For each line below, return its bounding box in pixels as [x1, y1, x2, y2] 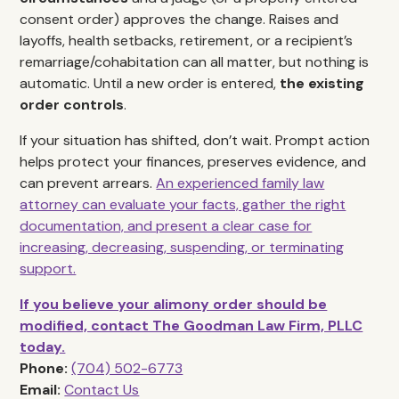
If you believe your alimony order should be [20, 295, 328, 313]
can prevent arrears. [20, 174, 157, 192]
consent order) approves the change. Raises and [20, 10, 339, 28]
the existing [280, 74, 365, 93]
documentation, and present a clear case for [20, 216, 313, 235]
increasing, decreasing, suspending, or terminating [20, 238, 345, 256]
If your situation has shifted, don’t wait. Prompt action [20, 131, 370, 150]
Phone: [20, 359, 69, 378]
